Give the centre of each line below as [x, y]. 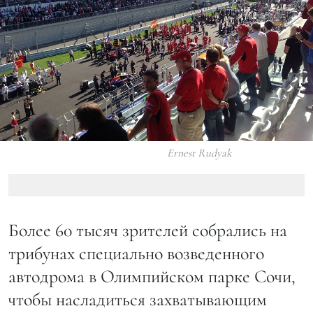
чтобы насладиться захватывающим [138, 300]
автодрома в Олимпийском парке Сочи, [152, 277]
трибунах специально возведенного [136, 254]
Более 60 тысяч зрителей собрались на [148, 231]
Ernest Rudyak [199, 153]
